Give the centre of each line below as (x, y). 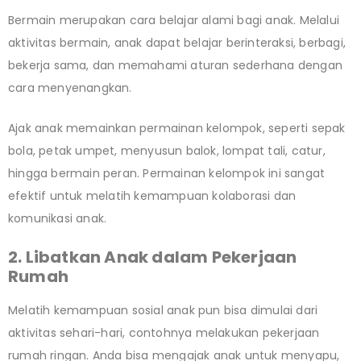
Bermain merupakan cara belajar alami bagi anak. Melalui (174, 20)
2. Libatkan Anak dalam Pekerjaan (153, 257)
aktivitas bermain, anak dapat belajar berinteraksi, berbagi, (177, 42)
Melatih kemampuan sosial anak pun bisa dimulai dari (163, 310)
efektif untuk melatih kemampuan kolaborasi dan (152, 195)
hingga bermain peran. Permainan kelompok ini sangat (167, 173)
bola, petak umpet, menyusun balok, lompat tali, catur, (167, 150)
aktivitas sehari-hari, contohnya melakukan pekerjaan (164, 332)
